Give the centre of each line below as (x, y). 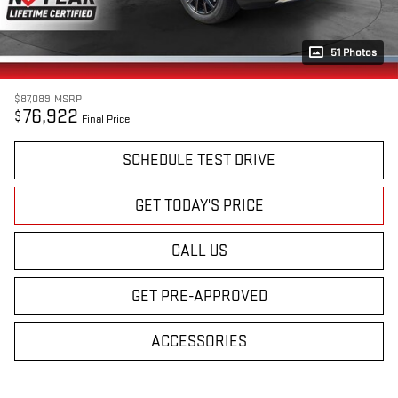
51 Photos (354, 53)
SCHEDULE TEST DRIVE (199, 161)
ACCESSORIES (199, 342)
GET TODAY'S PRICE (199, 206)
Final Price (106, 119)
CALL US (199, 251)
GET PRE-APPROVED (199, 297)
